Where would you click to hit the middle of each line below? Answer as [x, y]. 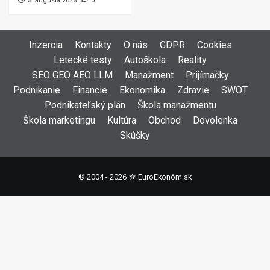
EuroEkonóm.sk [165, 177]
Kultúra [122, 121]
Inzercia [46, 45]
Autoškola [145, 60]
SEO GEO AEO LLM [72, 75]
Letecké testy [83, 60]
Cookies [214, 45]
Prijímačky [207, 75]
